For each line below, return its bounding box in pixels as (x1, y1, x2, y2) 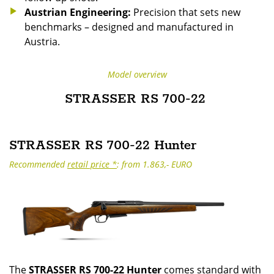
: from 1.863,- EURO (117, 158, 192, 171)
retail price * (67, 158, 117, 171)
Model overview (107, 68, 167, 81)
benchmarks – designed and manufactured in (24, 20, 234, 34)
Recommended (9, 158, 67, 171)
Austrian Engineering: (24, 5, 131, 19)
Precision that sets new (131, 5, 240, 19)
